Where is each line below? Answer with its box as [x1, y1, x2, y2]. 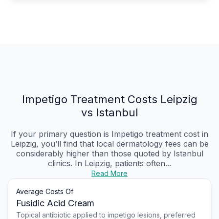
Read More [91, 169, 128, 178]
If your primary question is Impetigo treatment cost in [11, 129, 208, 139]
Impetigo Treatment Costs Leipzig [22, 93, 197, 106]
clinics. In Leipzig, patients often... [48, 158, 171, 169]
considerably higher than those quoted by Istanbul [16, 149, 203, 159]
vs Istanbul [81, 106, 138, 119]
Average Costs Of [16, 187, 73, 196]
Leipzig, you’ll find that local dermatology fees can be [10, 139, 209, 149]
